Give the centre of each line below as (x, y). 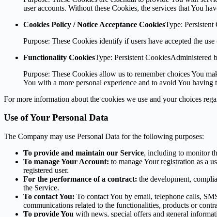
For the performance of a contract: (80, 179)
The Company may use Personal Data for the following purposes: (104, 136)
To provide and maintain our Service (84, 153)
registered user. (46, 170)
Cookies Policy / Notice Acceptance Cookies (94, 24)
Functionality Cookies (59, 57)
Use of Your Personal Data (56, 118)
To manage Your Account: (66, 162)
